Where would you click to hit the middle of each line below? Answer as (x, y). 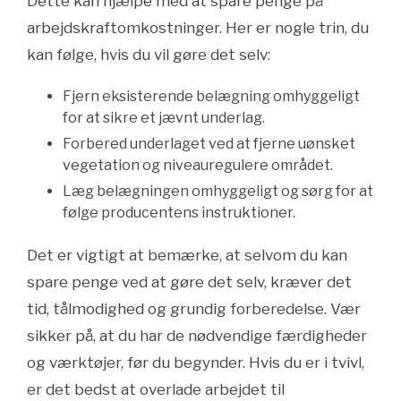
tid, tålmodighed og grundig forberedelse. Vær (194, 309)
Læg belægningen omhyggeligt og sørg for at (218, 191)
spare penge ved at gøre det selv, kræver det (189, 282)
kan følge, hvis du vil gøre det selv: (149, 55)
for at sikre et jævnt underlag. (164, 118)
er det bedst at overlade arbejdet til (156, 389)
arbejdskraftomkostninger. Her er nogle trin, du (198, 28)
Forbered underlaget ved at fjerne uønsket (209, 144)
